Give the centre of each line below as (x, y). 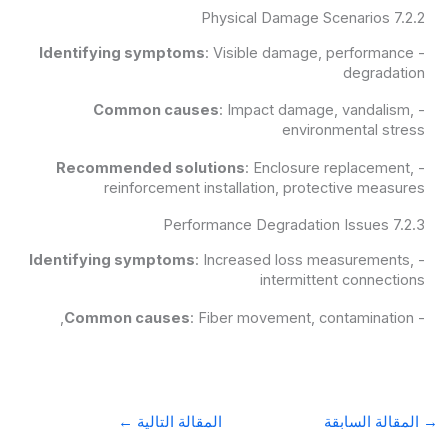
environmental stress (354, 130)
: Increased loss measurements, (305, 260)
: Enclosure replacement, (330, 167)
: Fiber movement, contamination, (302, 317)
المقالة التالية (177, 421)
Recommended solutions (151, 167)
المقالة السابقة (374, 421)
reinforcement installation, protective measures (265, 187)
